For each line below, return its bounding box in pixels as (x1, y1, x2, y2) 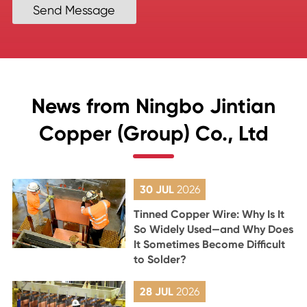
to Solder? (134, 253, 187, 267)
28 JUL (140, 285, 177, 299)
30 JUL (139, 183, 177, 197)
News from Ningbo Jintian (32, 94, 275, 119)
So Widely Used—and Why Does (134, 223, 294, 236)
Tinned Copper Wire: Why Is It (134, 208, 285, 221)
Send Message (33, 2, 116, 17)
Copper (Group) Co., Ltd (38, 121, 269, 147)
